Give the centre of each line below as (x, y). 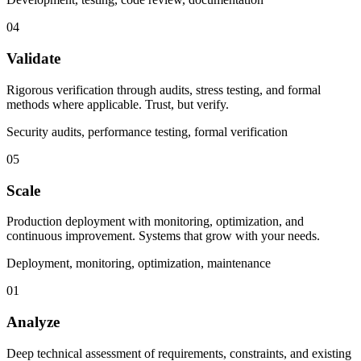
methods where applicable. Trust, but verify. (118, 104)
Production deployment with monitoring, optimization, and (155, 222)
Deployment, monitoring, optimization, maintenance (139, 263)
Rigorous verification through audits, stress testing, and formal (164, 89)
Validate (33, 59)
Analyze (33, 322)
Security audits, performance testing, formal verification (147, 131)
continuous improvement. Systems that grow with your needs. (163, 236)
